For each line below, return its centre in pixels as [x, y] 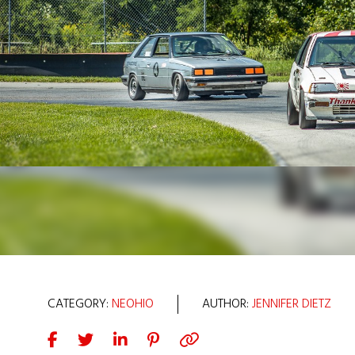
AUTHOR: [227, 304]
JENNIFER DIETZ [292, 304]
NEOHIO [133, 304]
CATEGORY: [80, 304]
